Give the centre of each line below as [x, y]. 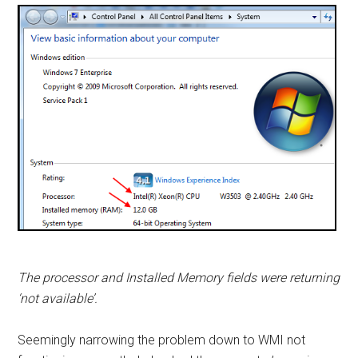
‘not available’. [58, 299]
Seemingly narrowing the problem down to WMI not [162, 340]
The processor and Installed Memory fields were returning [179, 278]
